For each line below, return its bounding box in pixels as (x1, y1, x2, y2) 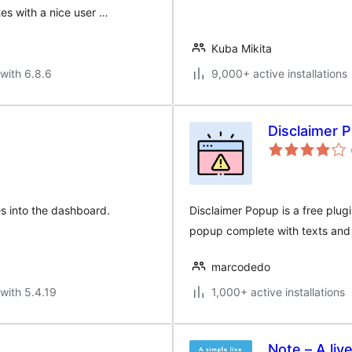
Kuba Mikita (211, 42, 272, 55)
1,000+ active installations (211, 285, 345, 299)
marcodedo (211, 260, 270, 273)
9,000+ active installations (211, 67, 347, 80)
